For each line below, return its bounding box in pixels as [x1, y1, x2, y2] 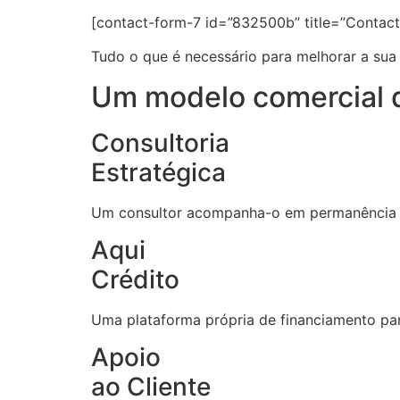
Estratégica [91, 156, 226, 187]
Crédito [91, 263, 179, 295]
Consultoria [91, 127, 229, 158]
